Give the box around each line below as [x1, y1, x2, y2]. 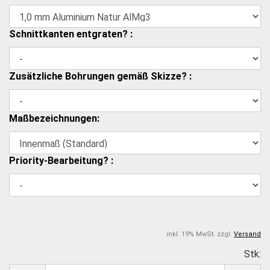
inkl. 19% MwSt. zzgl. [166, 230, 234, 238]
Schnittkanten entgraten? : [9, 28, 133, 40]
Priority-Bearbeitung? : [9, 154, 113, 166]
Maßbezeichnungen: [9, 112, 99, 124]
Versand [234, 230, 261, 238]
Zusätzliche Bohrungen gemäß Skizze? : [9, 70, 192, 82]
